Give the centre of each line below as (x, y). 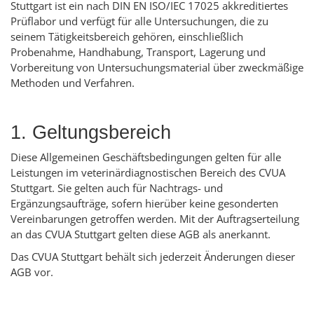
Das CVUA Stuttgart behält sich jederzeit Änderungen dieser (153, 257)
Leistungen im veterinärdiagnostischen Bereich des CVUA (148, 173)
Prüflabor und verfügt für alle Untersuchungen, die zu (139, 21)
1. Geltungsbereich (91, 133)
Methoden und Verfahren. (73, 83)
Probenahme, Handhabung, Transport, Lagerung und (138, 52)
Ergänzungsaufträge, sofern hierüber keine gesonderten (144, 204)
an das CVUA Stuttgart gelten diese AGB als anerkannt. (141, 234)
